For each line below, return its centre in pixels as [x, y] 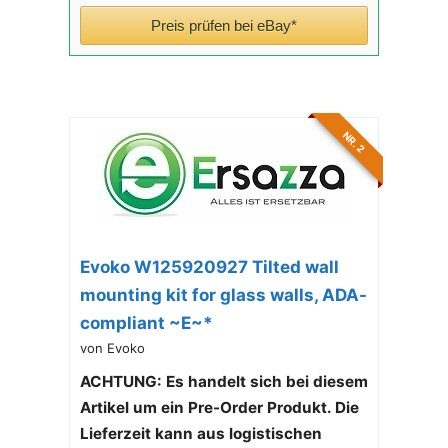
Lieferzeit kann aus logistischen [200, 433]
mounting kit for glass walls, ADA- [223, 294]
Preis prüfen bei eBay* [223, 25]
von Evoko [112, 347]
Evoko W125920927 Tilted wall [209, 266]
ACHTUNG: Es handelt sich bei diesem [223, 381]
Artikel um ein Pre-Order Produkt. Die [219, 407]
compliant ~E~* [146, 322]
